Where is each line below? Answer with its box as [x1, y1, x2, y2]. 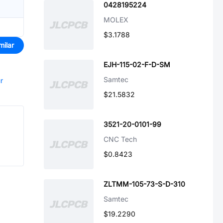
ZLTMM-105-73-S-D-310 [104, 180, 185, 188]
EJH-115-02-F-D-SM [104, 60, 170, 69]
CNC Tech [104, 135, 137, 143]
